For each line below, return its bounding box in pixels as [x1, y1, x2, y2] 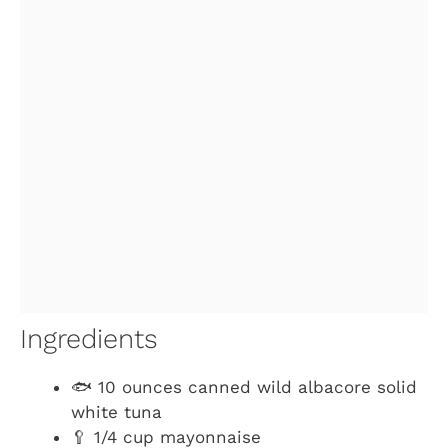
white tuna [71, 402, 162, 423]
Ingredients [20, 323, 158, 356]
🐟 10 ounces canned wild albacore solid [71, 377, 417, 398]
